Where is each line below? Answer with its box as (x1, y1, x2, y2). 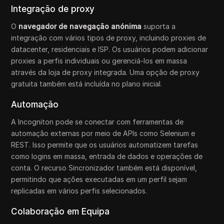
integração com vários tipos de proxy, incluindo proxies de (11, 33, 206, 42)
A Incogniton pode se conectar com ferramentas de (11, 117, 184, 126)
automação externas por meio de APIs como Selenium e (11, 128, 195, 137)
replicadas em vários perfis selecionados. (11, 186, 147, 195)
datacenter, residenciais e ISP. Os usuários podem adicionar (11, 44, 208, 53)
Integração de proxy (11, 3, 95, 14)
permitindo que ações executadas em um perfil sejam (11, 174, 187, 183)
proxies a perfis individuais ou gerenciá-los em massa (11, 56, 187, 65)
